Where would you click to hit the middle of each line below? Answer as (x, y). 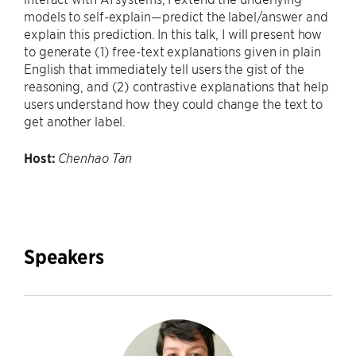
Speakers (64, 257)
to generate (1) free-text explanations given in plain (172, 51)
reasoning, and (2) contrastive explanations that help (176, 86)
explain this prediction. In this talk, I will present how (173, 33)
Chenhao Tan (95, 158)
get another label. (75, 121)
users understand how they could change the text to (173, 103)
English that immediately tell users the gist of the (164, 68)
